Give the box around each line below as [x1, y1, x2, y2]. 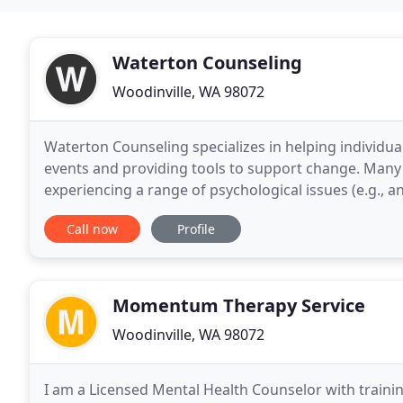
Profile [177, 220, 215, 237]
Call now [67, 220, 118, 237]
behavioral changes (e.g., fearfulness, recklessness [44, 201, 389, 221]
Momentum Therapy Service [112, 293, 365, 318]
